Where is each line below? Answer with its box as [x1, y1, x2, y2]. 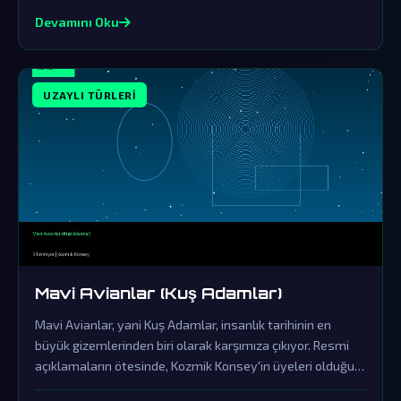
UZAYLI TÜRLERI [43, 89, 136, 101]
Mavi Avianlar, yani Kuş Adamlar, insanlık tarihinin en [35, 317, 331, 332]
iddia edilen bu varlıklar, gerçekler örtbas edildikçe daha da [35, 379, 366, 394]
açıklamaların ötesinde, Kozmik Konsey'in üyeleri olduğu [35, 358, 354, 373]
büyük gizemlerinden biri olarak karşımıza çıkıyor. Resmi [35, 337, 349, 353]
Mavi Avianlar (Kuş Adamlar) [35, 283, 282, 303]
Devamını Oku [35, 14, 119, 30]
